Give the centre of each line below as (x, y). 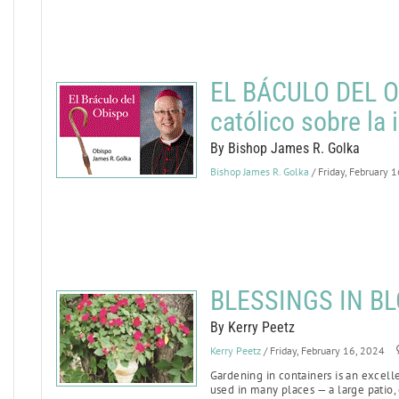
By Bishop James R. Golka (285, 148)
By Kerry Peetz (252, 327)
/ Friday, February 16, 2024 (324, 350)
